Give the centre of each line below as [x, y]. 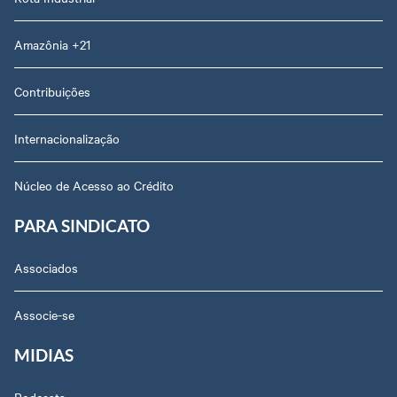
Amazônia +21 [52, 44]
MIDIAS [44, 356]
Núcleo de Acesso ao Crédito [94, 185]
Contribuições [52, 91]
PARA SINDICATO [82, 226]
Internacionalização [67, 138]
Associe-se [44, 314]
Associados [46, 267]
